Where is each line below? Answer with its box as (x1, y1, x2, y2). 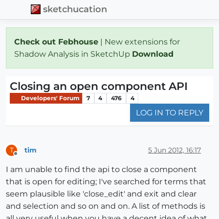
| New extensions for (98, 37, 180, 46)
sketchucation (43, 4, 108, 15)
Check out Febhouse (14, 37, 98, 46)
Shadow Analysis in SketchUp (14, 49, 132, 59)
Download (132, 49, 176, 59)
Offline (15, 154, 34, 162)
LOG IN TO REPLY (136, 108, 203, 118)
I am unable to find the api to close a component (6, 165, 197, 175)
